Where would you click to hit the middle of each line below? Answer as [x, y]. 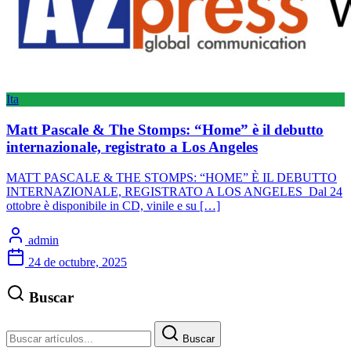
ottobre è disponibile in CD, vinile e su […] [113, 205]
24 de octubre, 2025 [78, 262]
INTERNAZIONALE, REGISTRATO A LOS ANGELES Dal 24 [174, 191]
